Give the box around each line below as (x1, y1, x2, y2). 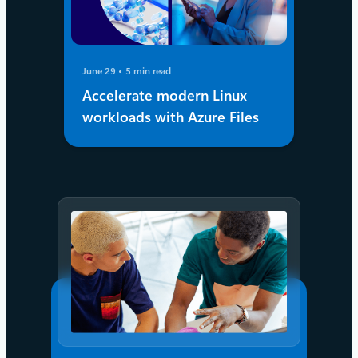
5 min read (125, 66, 172, 78)
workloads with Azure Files (82, 109, 264, 126)
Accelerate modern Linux (82, 87, 248, 105)
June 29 (82, 66, 119, 78)
